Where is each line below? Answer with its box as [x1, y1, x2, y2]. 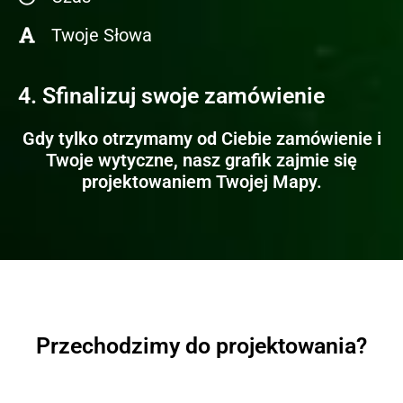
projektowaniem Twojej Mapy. [81, 170, 322, 193]
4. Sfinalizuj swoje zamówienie [18, 82, 325, 109]
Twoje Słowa [51, 23, 152, 46]
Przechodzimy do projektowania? [36, 332, 367, 359]
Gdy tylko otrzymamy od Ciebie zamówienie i [22, 127, 381, 149]
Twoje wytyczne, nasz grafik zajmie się [46, 148, 357, 171]
